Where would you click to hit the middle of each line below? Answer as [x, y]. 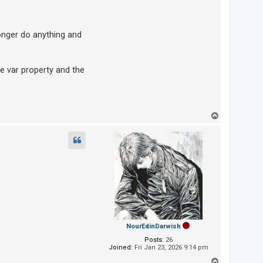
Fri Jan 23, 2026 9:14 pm [171, 248]
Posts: [154, 240]
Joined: [121, 248]
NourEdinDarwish [154, 227]
